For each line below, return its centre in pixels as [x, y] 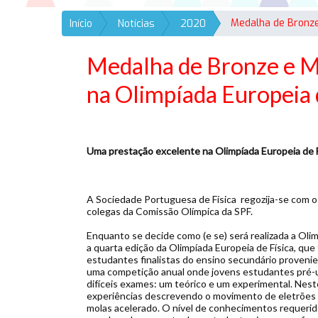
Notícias [136, 24]
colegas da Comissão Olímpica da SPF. [170, 211]
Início [81, 24]
